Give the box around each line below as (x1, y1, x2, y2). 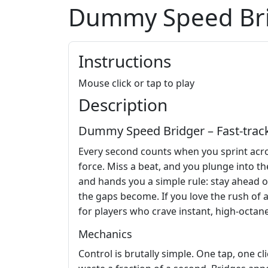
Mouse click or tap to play (78, 77, 194, 90)
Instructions (78, 50, 171, 73)
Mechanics (78, 227, 132, 242)
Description (78, 93, 167, 117)
